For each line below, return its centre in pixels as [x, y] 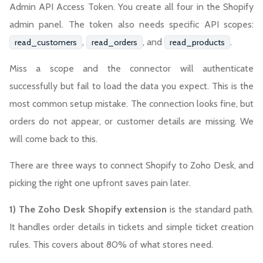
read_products [197, 42]
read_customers [46, 42]
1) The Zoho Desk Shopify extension [88, 209]
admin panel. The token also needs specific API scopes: [131, 24]
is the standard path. [210, 209]
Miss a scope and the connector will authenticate [131, 68]
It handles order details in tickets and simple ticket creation [131, 227]
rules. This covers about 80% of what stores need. [111, 244]
